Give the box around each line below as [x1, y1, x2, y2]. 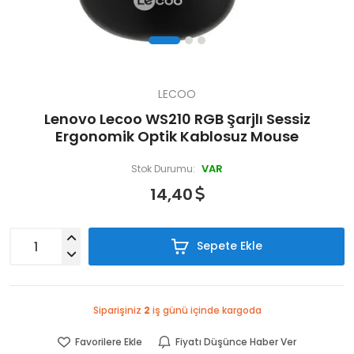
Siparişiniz [92, 306, 144, 315]
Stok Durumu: [131, 164, 195, 174]
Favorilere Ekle [75, 337, 142, 347]
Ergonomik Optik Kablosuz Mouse [55, 130, 299, 144]
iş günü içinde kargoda [149, 306, 262, 315]
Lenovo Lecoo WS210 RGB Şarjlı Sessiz [43, 112, 311, 126]
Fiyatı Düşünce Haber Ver [175, 337, 296, 347]
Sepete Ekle [193, 240, 262, 251]
